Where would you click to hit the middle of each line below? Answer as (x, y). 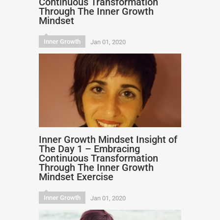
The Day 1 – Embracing (89, 149)
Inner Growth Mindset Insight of (108, 139)
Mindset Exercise (76, 177)
